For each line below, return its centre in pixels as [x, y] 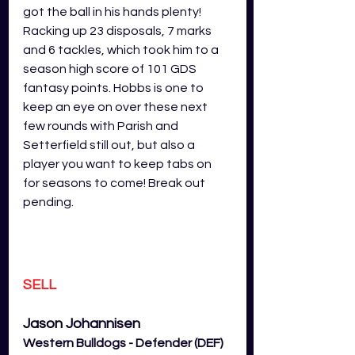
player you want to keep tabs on [118, 164]
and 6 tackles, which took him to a [122, 50]
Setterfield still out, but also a [110, 145]
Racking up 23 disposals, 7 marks [118, 31]
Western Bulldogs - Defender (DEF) [123, 344]
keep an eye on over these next [116, 107]
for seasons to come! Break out [115, 183]
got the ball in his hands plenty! [113, 11]
